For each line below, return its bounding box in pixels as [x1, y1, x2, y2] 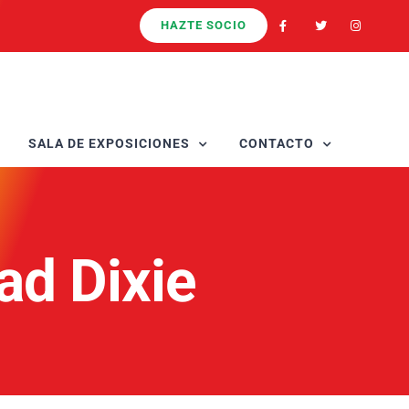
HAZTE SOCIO [161, 18, 246, 32]
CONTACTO [238, 136, 314, 151]
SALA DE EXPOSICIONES [27, 136, 190, 151]
